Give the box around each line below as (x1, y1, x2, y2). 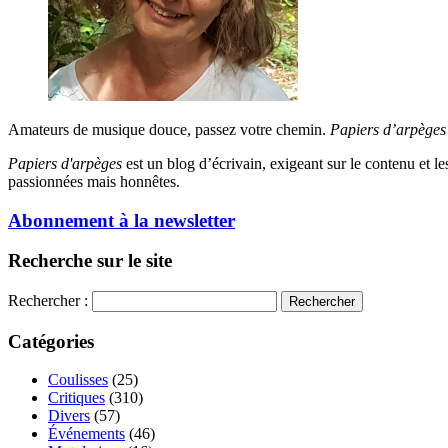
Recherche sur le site (8, 250, 172, 272)
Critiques (48, 389, 105, 407)
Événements (48, 425, 125, 443)
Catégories (8, 330, 94, 352)
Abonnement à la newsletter (8, 209, 235, 231)
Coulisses (48, 371, 108, 389)
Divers (48, 407, 90, 425)
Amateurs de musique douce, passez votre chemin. (8, 120, 330, 138)
